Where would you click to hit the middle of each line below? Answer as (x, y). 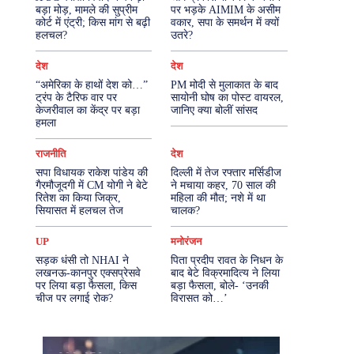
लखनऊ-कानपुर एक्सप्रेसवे (88, 273)
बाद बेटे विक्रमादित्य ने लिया (226, 273)
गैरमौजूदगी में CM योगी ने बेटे (91, 185)
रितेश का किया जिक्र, (78, 198)
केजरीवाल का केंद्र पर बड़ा (87, 110)
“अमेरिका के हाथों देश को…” (91, 85)
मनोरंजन (186, 241)
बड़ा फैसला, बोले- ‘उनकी (220, 286)
